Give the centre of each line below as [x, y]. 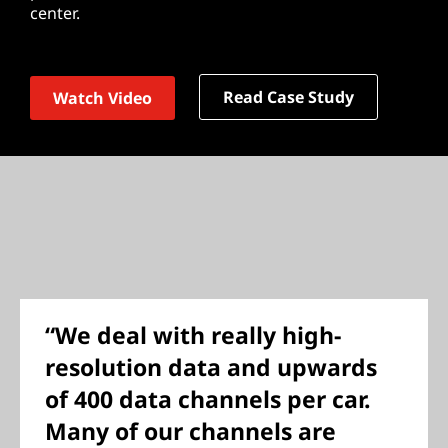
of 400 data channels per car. [208, 399]
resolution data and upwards [211, 367]
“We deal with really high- [193, 335]
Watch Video [102, 98]
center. [55, 13]
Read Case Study [288, 97]
